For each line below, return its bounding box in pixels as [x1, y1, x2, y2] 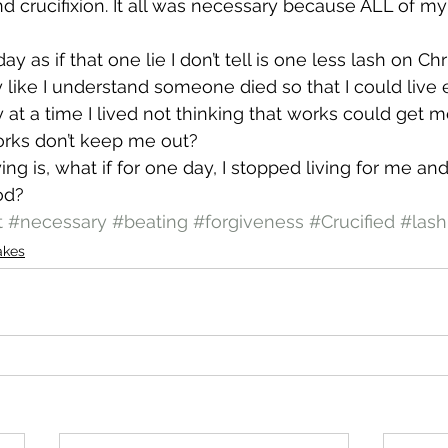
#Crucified [309, 211, 395, 232]
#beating [112, 211, 188, 232]
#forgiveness [193, 211, 304, 232]
